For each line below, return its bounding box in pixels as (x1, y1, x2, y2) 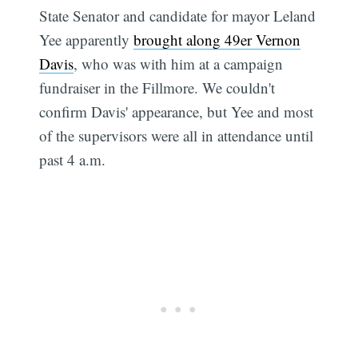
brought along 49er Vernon (133, 30, 301, 50)
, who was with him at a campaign (74, 54, 284, 74)
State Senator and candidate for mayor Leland (39, 6, 316, 26)
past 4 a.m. (39, 149, 106, 170)
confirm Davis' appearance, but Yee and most (39, 101, 314, 122)
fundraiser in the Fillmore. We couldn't (39, 78, 276, 98)
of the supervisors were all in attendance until (39, 125, 314, 146)
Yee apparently (39, 30, 134, 50)
